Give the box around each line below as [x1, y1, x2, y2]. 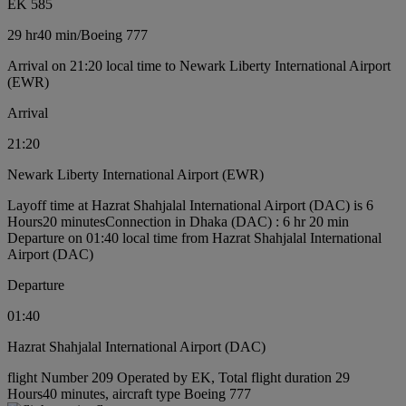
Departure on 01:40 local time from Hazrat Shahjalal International [7, 229, 382, 246]
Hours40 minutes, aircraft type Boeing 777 [7, 385, 251, 401]
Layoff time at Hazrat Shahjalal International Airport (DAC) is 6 [7, 197, 373, 213]
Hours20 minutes [7, 213, 105, 229]
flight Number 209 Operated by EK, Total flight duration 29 [7, 369, 350, 385]
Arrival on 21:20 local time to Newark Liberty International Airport [7, 57, 391, 73]
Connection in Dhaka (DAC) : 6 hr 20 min [105, 213, 349, 229]
